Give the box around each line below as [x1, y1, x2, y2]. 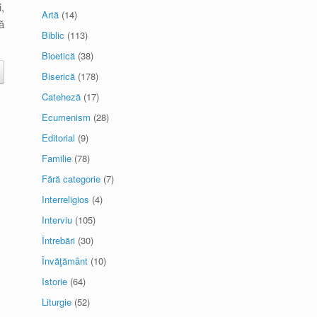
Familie [42, 151, 72, 165]
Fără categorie [42, 172, 101, 185]
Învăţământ [42, 254, 88, 267]
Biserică [42, 69, 76, 83]
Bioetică [42, 49, 76, 62]
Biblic [42, 28, 65, 42]
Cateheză [42, 90, 81, 103]
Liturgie [42, 295, 72, 309]
